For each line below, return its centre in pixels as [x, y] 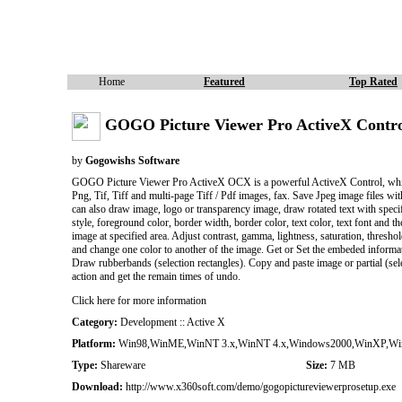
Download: [97, 387]
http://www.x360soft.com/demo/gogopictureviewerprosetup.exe [259, 387]
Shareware [121, 365]
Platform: [93, 344]
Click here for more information [139, 301]
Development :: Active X [171, 322]
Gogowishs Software [132, 160]
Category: [94, 322]
